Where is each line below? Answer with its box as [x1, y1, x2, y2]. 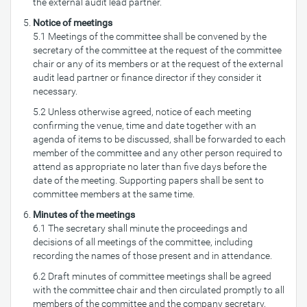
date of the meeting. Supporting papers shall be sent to [33, 175, 264, 186]
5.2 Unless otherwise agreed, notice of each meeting [33, 106, 251, 117]
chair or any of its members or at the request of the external [33, 58, 283, 69]
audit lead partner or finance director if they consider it [33, 72, 262, 83]
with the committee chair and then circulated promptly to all [33, 284, 284, 295]
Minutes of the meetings [33, 209, 135, 220]
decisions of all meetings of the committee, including [33, 236, 253, 247]
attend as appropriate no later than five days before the [33, 161, 267, 172]
